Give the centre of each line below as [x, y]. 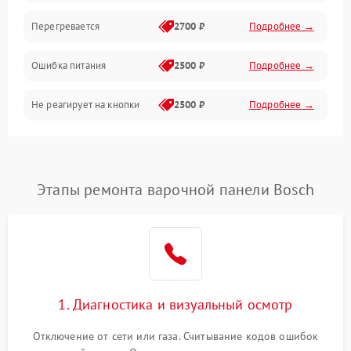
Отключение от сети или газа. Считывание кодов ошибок [175, 337]
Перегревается [65, 27]
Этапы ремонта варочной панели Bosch [175, 190]
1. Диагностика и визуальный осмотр [175, 305]
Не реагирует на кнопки [86, 105]
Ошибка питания [69, 66]
